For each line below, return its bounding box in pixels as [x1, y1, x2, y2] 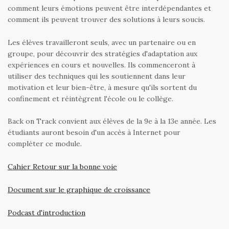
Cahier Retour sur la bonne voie [8, 162, 117, 172]
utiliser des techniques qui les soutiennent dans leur [8, 71, 186, 81]
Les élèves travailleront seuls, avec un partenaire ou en [8, 37, 196, 47]
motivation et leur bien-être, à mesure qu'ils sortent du [8, 82, 197, 92]
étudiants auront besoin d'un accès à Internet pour [8, 128, 180, 138]
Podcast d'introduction [8, 208, 85, 217]
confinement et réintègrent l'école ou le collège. [8, 94, 173, 103]
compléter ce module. [8, 139, 82, 149]
